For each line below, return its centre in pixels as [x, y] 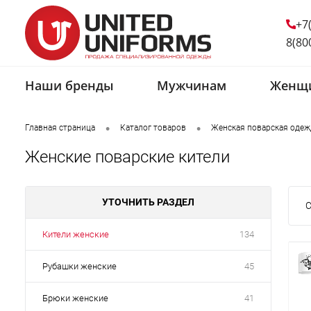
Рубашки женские [79, 266]
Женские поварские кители [127, 157]
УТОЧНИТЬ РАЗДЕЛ [148, 202]
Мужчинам [192, 86]
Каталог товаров [153, 128]
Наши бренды [69, 86]
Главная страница [60, 128]
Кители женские [76, 234]
